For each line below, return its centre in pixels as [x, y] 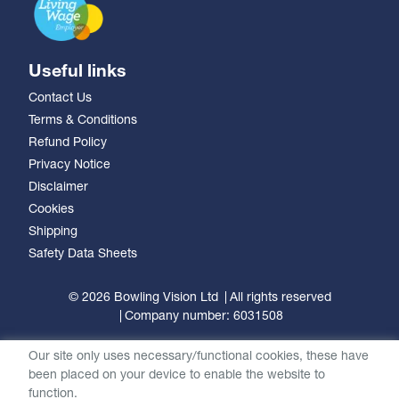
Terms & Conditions [83, 121]
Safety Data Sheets [83, 254]
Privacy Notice [69, 165]
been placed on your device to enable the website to [177, 375]
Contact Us [60, 98]
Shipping [53, 232]
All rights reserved [280, 298]
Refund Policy [68, 143]
